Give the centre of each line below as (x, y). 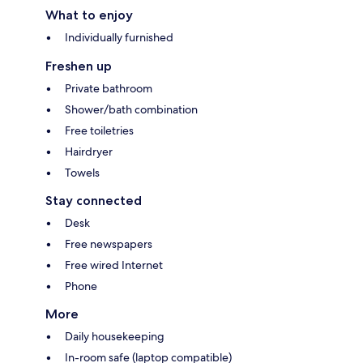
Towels (82, 173)
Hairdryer (89, 152)
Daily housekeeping (115, 337)
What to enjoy (89, 15)
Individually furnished (119, 38)
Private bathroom (109, 89)
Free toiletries (99, 131)
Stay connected (94, 201)
